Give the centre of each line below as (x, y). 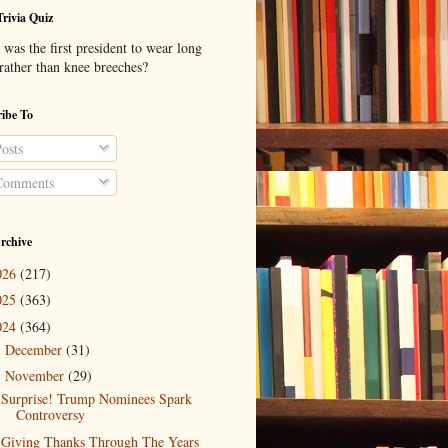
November (36, 376)
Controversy (50, 415)
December (35, 349)
